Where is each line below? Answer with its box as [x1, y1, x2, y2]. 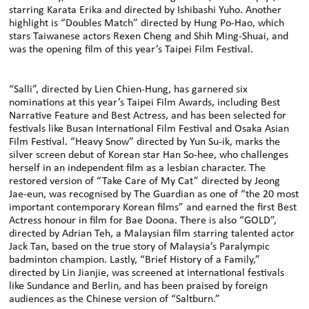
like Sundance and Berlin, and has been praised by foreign [9, 280, 268, 292]
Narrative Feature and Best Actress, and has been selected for [9, 110, 287, 121]
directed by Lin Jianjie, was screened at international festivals [9, 267, 285, 279]
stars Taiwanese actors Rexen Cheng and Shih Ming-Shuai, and [9, 30, 289, 42]
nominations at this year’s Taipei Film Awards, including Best [9, 97, 281, 108]
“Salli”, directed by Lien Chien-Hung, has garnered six [9, 83, 248, 95]
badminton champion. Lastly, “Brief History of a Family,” [9, 254, 261, 266]
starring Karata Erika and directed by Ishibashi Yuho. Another [9, 4, 282, 16]
